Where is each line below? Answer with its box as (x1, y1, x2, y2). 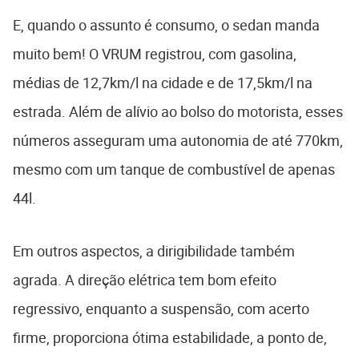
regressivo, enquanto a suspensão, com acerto (13, 298, 309, 318)
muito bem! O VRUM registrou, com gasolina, (13, 43, 296, 63)
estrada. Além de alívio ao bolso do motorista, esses (13, 101, 343, 121)
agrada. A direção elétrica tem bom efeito (13, 269, 276, 289)
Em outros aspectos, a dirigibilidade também (13, 240, 295, 260)
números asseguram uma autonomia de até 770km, (13, 130, 343, 150)
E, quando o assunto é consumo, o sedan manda (13, 14, 320, 34)
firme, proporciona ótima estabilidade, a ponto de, (13, 327, 327, 347)
